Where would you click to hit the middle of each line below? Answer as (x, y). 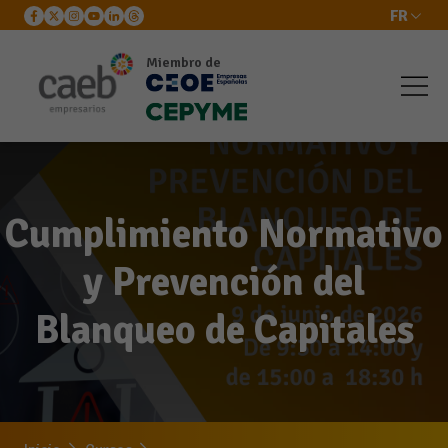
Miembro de (183, 62)
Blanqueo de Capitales (224, 330)
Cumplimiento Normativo (224, 234)
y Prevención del (224, 282)
